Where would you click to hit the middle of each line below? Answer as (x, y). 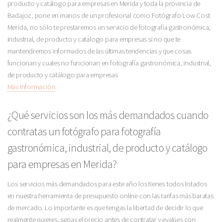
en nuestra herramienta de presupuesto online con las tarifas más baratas (110, 196)
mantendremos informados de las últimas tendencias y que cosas (99, 51)
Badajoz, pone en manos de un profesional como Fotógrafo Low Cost (109, 16)
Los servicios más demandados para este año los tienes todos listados (107, 184)
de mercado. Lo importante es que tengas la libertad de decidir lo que (105, 208)
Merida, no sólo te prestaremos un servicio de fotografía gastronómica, (109, 28)
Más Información (31, 87)
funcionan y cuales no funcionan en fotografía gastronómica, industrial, (109, 63)
